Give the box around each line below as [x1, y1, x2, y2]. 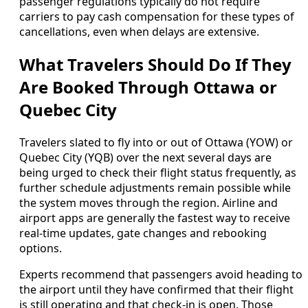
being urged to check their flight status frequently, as [19, 165, 296, 181]
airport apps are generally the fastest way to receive [19, 210, 290, 226]
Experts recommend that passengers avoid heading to [19, 267, 302, 283]
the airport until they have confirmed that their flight [19, 282, 294, 298]
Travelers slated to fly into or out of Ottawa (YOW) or [19, 135, 293, 151]
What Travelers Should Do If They [19, 53, 291, 76]
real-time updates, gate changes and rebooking [19, 225, 267, 241]
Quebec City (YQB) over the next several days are [19, 150, 272, 166]
